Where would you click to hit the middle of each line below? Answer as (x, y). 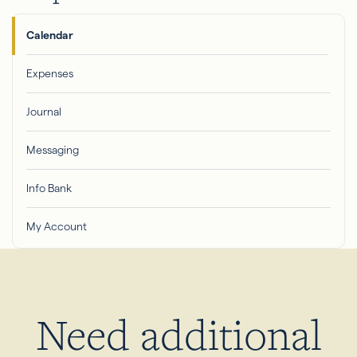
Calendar (50, 35)
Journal (44, 112)
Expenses (50, 73)
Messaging (53, 150)
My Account (57, 226)
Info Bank (49, 188)
